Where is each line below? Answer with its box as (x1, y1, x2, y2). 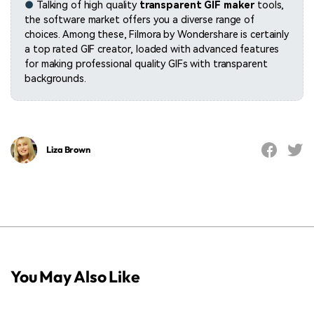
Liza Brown (46, 144, 90, 156)
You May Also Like (11, 266, 140, 287)
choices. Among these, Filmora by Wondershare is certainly (25, 29, 289, 41)
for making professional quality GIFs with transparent (25, 58, 268, 71)
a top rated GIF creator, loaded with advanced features (25, 43, 280, 56)
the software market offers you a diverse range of (25, 14, 254, 27)
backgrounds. (25, 73, 86, 86)
